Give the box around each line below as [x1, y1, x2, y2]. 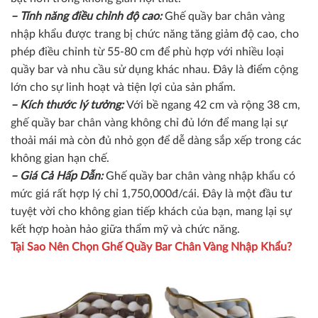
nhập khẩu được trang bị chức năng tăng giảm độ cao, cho [11, 28, 299, 40]
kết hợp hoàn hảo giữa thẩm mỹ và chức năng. [11, 223, 240, 235]
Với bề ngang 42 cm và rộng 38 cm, [126, 99, 300, 111]
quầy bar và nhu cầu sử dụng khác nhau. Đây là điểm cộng [11, 63, 298, 75]
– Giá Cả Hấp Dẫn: [11, 170, 103, 182]
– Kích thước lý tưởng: [11, 99, 124, 111]
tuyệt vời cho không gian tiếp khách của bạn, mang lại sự [11, 205, 292, 217]
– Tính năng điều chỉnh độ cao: [11, 10, 162, 22]
